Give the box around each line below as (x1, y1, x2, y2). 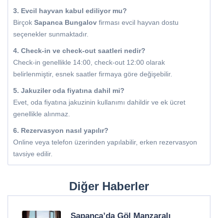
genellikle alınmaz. (13, 110, 70, 118)
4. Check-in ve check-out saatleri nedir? (13, 47, 145, 55)
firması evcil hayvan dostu (97, 18, 179, 27)
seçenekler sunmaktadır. (13, 30, 89, 38)
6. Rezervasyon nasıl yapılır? (13, 127, 109, 135)
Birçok (13, 18, 34, 27)
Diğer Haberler (69, 180, 149, 193)
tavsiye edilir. (13, 150, 53, 158)
